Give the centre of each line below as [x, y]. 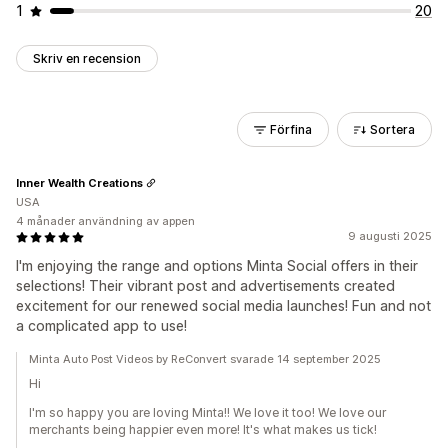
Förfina [291, 129]
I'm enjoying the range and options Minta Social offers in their [217, 265]
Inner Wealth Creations [79, 182]
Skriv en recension [87, 58]
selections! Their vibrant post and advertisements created [205, 285]
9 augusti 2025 [390, 236]
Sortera [392, 129]
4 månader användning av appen [105, 221]
